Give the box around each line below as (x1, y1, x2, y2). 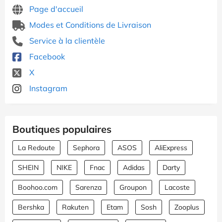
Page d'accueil (27, 3, 83, 14)
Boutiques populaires (12, 122, 111, 135)
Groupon (119, 182, 147, 192)
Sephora (73, 143, 100, 152)
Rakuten (62, 202, 89, 212)
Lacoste (165, 182, 190, 192)
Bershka (18, 202, 44, 212)
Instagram (27, 83, 67, 93)
